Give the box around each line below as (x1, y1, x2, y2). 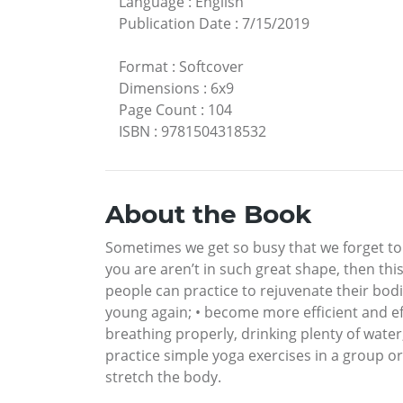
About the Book (105, 199, 311, 230)
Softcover (179, 57, 244, 77)
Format (119, 57, 168, 77)
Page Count (119, 100, 197, 121)
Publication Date (119, 13, 231, 34)
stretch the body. (105, 367, 221, 388)
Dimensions (119, 78, 200, 99)
